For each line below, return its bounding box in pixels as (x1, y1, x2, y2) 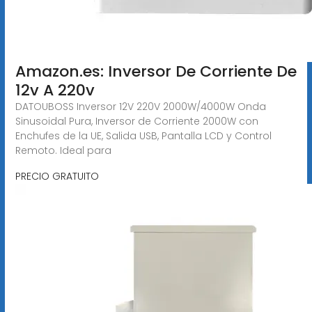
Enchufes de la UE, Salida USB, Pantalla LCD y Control (15, 128, 272, 143)
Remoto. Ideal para (15, 143, 111, 157)
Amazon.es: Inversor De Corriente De (15, 60, 297, 82)
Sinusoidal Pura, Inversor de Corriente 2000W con (15, 114, 258, 128)
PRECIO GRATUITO (15, 169, 99, 183)
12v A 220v (15, 79, 95, 101)
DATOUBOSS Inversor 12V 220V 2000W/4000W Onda (15, 99, 266, 114)
